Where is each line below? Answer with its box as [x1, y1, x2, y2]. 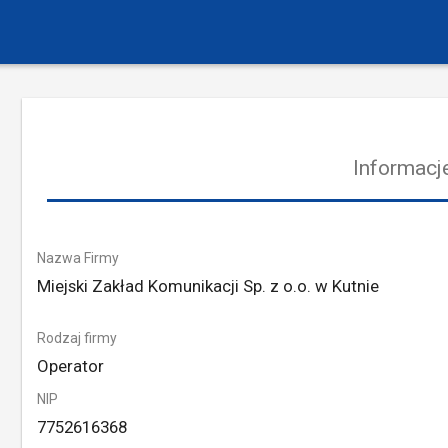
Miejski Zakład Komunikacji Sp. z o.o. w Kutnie [36, 276, 379, 296]
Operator [36, 356, 104, 376]
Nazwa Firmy [36, 250, 119, 266]
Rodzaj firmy [36, 330, 117, 346]
